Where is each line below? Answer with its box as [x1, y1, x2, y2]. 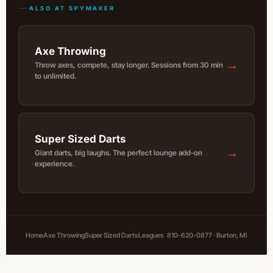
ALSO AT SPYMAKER [29, 4, 115, 12]
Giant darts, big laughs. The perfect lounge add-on [35, 147, 202, 157]
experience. [35, 158, 74, 168]
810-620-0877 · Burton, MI [167, 231, 247, 240]
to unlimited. [35, 71, 76, 80]
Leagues [138, 231, 164, 240]
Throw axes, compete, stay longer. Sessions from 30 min [35, 60, 223, 69]
